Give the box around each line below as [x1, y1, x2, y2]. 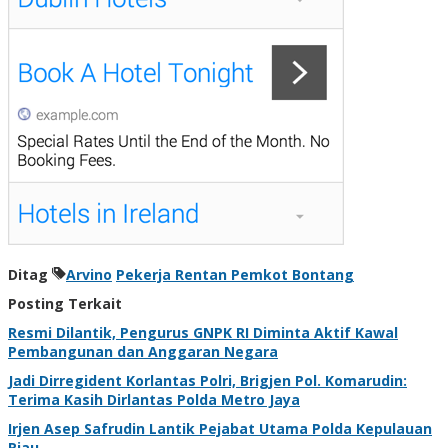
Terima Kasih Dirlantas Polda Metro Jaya [8, 389, 300, 409]
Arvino [66, 264, 112, 284]
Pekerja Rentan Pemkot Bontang [116, 264, 354, 284]
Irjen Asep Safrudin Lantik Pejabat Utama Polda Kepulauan [8, 418, 432, 438]
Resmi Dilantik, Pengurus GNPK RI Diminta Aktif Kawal [8, 322, 398, 342]
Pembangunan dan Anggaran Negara [8, 341, 278, 361]
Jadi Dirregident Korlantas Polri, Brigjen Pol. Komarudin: [8, 370, 407, 390]
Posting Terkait [8, 293, 122, 313]
